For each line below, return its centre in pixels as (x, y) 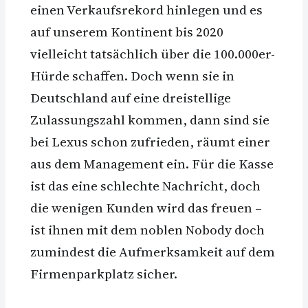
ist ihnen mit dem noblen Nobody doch (147, 230)
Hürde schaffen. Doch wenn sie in (132, 76)
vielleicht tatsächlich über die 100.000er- (153, 54)
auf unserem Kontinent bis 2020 (127, 32)
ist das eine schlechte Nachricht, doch (145, 186)
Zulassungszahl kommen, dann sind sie (150, 120)
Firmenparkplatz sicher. (104, 274)
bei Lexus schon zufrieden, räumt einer (150, 142)
